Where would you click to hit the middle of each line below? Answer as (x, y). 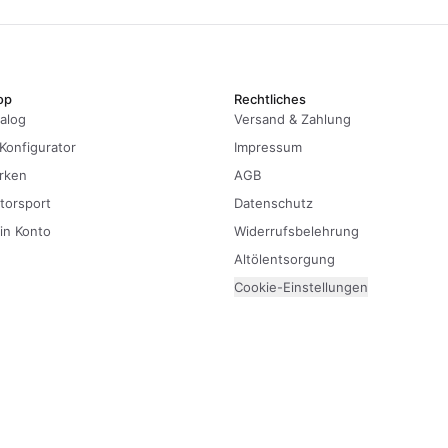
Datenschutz (273, 203)
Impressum (268, 147)
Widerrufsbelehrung (296, 231)
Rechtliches (270, 99)
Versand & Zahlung (292, 119)
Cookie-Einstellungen (301, 287)
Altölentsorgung (284, 259)
